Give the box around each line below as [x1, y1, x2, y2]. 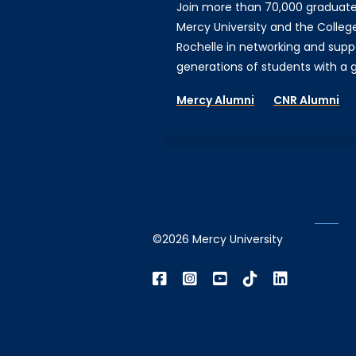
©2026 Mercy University [152, 231, 283, 248]
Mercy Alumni [176, 92, 254, 109]
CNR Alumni [273, 92, 339, 109]
